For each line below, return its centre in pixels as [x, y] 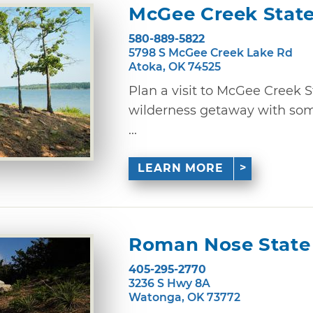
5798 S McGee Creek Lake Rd [211, 52]
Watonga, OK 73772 [184, 297]
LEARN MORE [181, 168]
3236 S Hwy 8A [169, 283]
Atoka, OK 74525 [175, 66]
